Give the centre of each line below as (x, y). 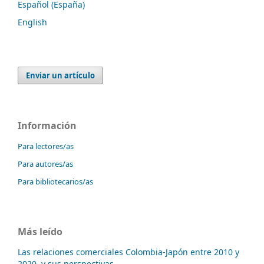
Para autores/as (45, 164)
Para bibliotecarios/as (55, 181)
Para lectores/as (46, 146)
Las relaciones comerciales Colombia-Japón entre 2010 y (128, 252)
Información (47, 125)
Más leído (40, 231)
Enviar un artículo (61, 75)
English (32, 22)
